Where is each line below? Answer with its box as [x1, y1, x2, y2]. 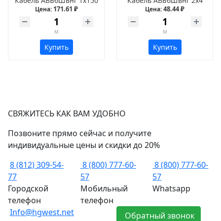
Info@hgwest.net [10, 207, 74, 218]
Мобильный [80, 183, 128, 194]
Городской [8, 183, 48, 194]
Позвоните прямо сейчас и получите [8, 128, 151, 139]
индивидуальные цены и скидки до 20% [8, 140, 160, 151]
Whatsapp [152, 183, 191, 194]
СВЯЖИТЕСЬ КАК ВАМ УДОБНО [8, 108, 126, 119]
